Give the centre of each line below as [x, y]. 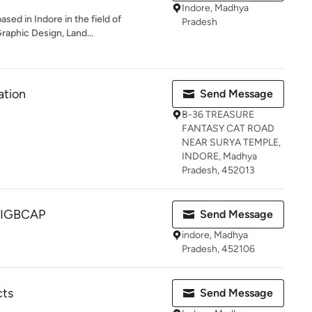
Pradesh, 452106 [218, 249]
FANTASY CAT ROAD [228, 128]
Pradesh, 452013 [218, 170]
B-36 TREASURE [218, 115]
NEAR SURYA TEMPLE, [231, 142]
